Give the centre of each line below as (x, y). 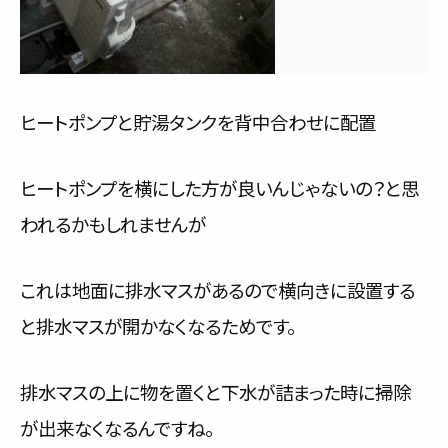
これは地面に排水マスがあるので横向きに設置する (217, 290)
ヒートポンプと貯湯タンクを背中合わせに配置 (198, 122)
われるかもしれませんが (113, 224)
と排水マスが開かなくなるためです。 (158, 326)
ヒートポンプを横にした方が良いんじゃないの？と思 (219, 188)
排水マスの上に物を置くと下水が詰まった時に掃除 (215, 392)
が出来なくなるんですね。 (117, 428)
